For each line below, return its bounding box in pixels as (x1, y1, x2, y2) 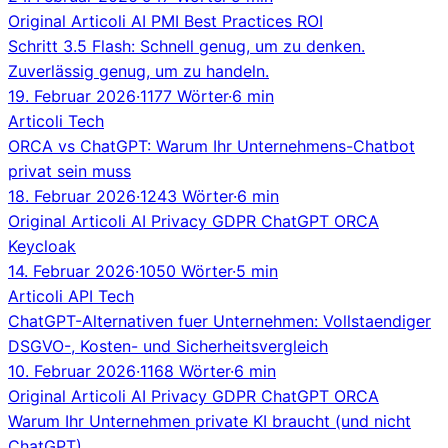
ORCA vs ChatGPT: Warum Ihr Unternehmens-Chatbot (8, 135, 415, 156)
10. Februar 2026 (8, 360, 136, 381)
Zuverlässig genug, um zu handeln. (8, 60, 269, 81)
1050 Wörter (139, 260, 232, 281)
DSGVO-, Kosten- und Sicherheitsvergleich (8, 335, 328, 356)
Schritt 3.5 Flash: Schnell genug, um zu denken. (8, 35, 365, 56)
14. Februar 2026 (8, 260, 135, 281)
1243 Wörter (140, 185, 233, 206)
